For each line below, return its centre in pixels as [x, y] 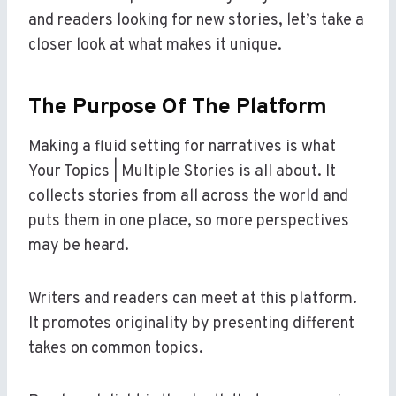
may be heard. [79, 247]
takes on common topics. [116, 349]
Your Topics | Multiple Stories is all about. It [182, 172]
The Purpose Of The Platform [178, 107]
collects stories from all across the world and [188, 197]
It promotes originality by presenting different [191, 324]
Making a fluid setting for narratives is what [182, 148]
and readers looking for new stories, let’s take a [196, 21]
